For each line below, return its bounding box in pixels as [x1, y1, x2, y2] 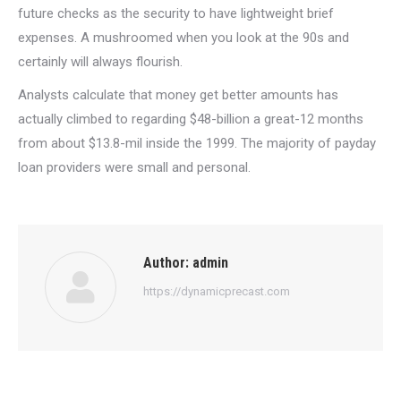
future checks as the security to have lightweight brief [18, 5, 334, 21]
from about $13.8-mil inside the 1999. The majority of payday [18, 135, 376, 151]
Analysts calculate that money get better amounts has [18, 87, 338, 103]
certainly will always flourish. [18, 54, 183, 70]
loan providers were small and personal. [18, 159, 251, 175]
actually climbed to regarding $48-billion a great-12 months [18, 111, 363, 127]
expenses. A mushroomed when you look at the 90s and [18, 30, 349, 46]
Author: [143, 254, 189, 271]
